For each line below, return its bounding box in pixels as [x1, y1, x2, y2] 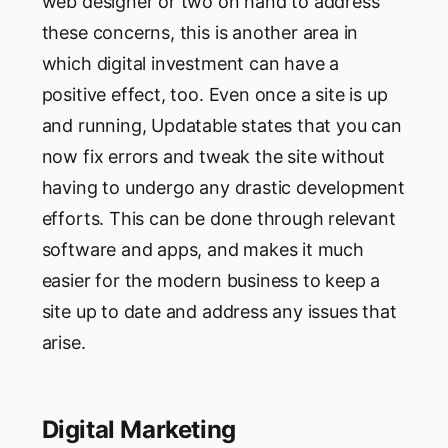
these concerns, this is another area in [41, 22, 359, 44]
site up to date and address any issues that [41, 301, 397, 323]
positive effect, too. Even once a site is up [41, 84, 388, 106]
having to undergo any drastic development [41, 177, 405, 199]
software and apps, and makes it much [41, 239, 364, 261]
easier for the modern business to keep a [41, 270, 381, 292]
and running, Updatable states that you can [41, 115, 402, 137]
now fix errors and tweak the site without [41, 146, 385, 168]
